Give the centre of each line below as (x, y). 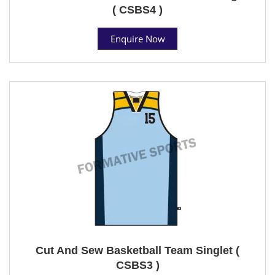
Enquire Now (137, 38)
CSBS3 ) (137, 265)
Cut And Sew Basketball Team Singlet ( (137, 250)
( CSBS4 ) (137, 10)
